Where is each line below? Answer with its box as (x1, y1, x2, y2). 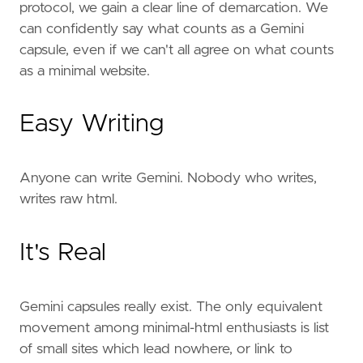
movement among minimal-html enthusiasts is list (19, 320, 329, 335)
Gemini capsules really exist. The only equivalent (19, 299, 322, 314)
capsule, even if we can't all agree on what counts (19, 42, 334, 58)
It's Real (19, 240, 106, 265)
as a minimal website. (19, 63, 150, 79)
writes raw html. (19, 192, 117, 207)
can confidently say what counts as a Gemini (19, 21, 304, 36)
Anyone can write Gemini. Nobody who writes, (19, 171, 317, 186)
